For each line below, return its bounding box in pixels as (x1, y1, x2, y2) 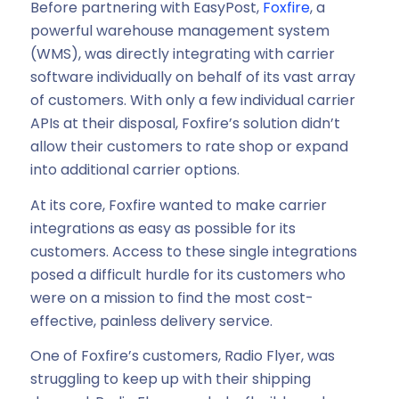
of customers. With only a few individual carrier (29, 90, 355, 111)
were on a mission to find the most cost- (29, 287, 313, 308)
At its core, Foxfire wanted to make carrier (29, 194, 327, 216)
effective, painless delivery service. (29, 310, 273, 331)
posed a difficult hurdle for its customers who (29, 264, 346, 285)
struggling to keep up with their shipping (29, 369, 311, 390)
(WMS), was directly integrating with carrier (29, 44, 335, 65)
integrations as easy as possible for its (29, 217, 296, 239)
